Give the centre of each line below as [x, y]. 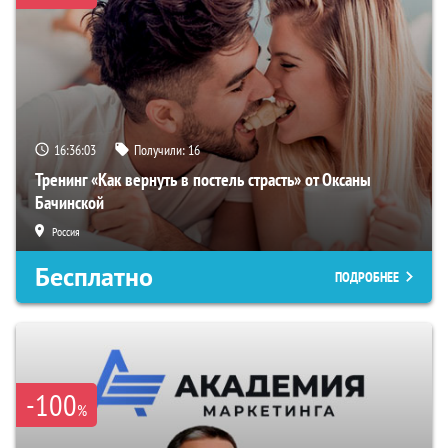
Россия [66, 232]
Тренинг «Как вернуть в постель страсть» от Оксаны [203, 180]
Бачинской [69, 203]
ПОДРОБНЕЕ [367, 277]
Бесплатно [94, 277]
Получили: [161, 150]
